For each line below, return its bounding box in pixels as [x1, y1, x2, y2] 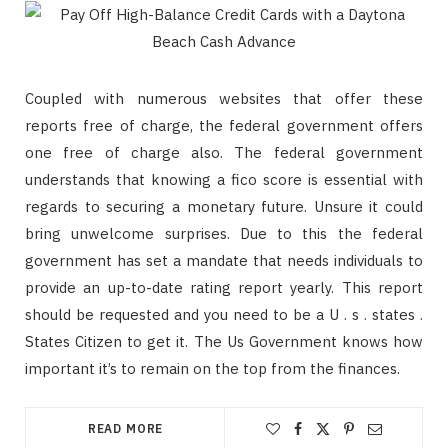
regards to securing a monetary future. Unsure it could [25, 197, 423, 216]
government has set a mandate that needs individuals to [25, 251, 423, 270]
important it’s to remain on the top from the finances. [25, 359, 400, 378]
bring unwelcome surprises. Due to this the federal [25, 224, 423, 243]
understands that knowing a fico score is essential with [25, 170, 423, 189]
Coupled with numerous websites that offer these [25, 89, 423, 108]
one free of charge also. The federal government [25, 143, 423, 162]
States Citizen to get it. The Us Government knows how [25, 332, 423, 351]
